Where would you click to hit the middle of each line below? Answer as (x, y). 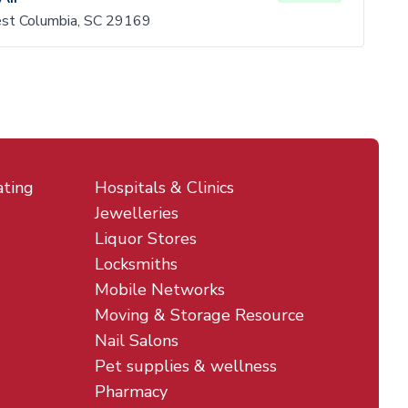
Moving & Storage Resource (199, 315)
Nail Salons (137, 341)
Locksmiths (136, 264)
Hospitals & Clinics (164, 188)
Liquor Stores (146, 239)
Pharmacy (131, 392)
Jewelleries (137, 213)
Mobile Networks (160, 290)
